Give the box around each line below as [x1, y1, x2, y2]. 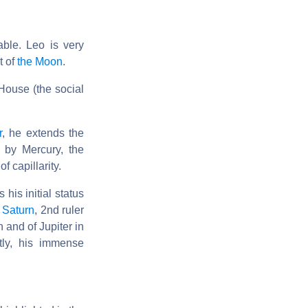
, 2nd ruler [34, 203, 84, 216]
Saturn [2, 203, 34, 216]
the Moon [17, 55, 63, 67]
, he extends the [1, 126, 85, 139]
